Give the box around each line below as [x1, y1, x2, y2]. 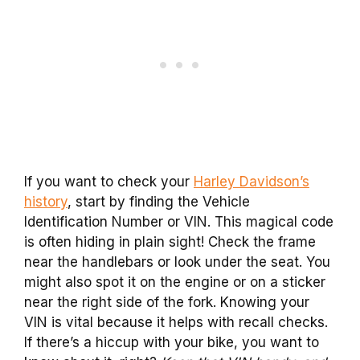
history [24, 194, 67, 211]
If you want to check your [24, 174, 194, 190]
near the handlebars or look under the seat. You [24, 254, 330, 271]
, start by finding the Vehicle [67, 194, 250, 211]
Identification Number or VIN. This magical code [24, 214, 333, 231]
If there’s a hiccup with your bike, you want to [24, 334, 319, 351]
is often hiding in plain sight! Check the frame [24, 234, 316, 251]
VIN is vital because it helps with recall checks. [24, 314, 328, 331]
